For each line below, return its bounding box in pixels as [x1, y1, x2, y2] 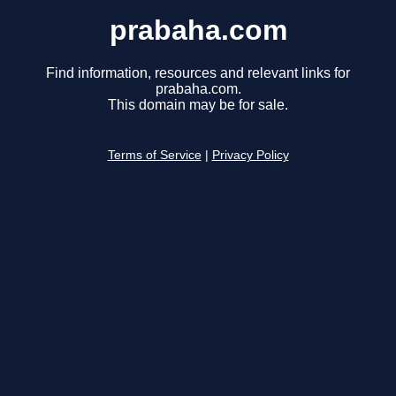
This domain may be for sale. [108, 97, 288, 113]
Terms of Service [107, 148, 202, 163]
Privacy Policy [211, 148, 289, 163]
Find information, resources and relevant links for [46, 65, 350, 81]
